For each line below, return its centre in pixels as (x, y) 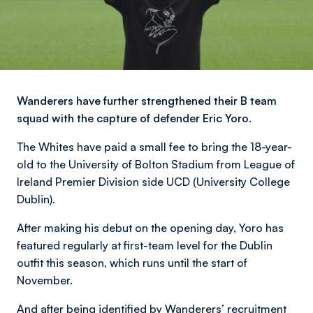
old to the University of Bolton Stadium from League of (156, 164)
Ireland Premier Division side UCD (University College (153, 182)
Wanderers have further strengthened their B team (147, 101)
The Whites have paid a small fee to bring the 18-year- (154, 147)
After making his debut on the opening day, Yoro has (150, 228)
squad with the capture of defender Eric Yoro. (134, 118)
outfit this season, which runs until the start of (132, 263)
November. (45, 280)
